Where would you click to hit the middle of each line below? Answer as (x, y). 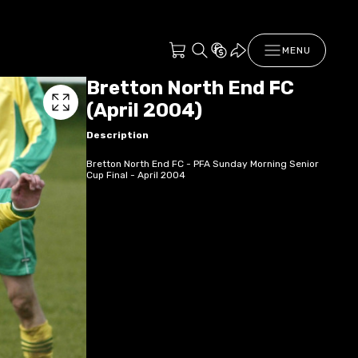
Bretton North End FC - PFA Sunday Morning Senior (203, 163)
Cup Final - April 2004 (136, 175)
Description (117, 135)
